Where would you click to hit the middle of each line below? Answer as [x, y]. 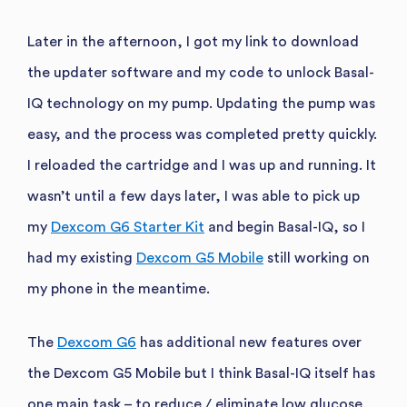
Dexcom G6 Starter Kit [128, 227]
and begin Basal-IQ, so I [285, 227]
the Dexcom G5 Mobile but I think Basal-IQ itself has [201, 373]
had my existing [82, 258]
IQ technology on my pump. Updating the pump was [201, 103]
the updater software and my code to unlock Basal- [201, 72]
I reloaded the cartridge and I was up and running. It [202, 165]
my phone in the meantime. [119, 288]
